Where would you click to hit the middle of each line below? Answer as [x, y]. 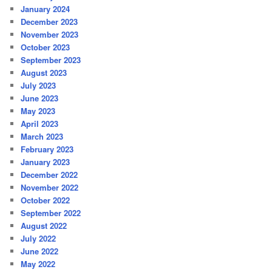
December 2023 [49, 21]
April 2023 [40, 123]
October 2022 [46, 200]
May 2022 [38, 263]
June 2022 [40, 251]
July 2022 [39, 238]
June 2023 [40, 98]
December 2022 [49, 174]
